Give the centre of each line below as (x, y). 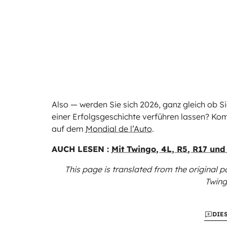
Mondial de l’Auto (119, 129)
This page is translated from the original (142, 169)
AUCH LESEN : (82, 149)
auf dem (69, 129)
